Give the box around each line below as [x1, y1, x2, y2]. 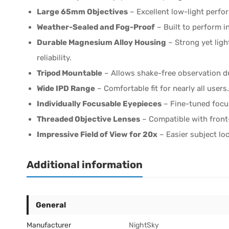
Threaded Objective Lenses [37, 114, 140, 124]
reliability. [37, 53, 72, 62]
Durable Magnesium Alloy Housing [37, 37, 166, 47]
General [36, 200, 66, 210]
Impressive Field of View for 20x [37, 129, 157, 139]
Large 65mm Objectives [37, 7, 128, 16]
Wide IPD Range [37, 83, 95, 93]
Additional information [27, 158, 143, 171]
